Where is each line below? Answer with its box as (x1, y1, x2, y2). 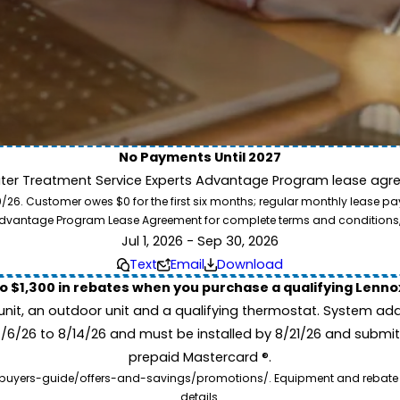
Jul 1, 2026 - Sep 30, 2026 (121, 232, 279, 251)
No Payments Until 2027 (119, 148, 281, 167)
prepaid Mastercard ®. (129, 348, 271, 367)
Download (217, 255, 284, 274)
